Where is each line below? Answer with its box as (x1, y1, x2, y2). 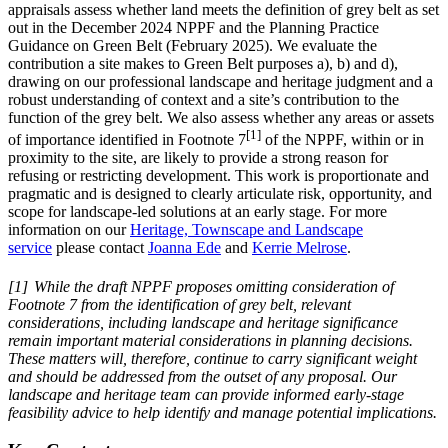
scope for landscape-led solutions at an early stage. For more (8, 203, 387, 221)
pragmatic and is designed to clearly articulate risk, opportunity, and (8, 185, 432, 203)
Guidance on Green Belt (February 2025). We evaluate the (8, 36, 377, 54)
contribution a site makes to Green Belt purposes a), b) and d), (8, 54, 398, 72)
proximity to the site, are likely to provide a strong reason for (8, 149, 388, 167)
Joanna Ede (148, 239, 221, 257)
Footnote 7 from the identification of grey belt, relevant (8, 295, 351, 313)
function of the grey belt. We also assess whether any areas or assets (8, 108, 434, 126)
